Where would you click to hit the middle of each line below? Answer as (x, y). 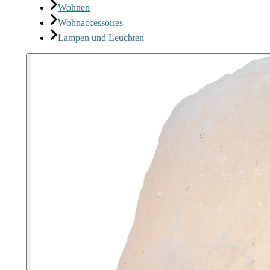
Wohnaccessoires (90, 23)
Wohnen (74, 8)
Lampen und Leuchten (101, 38)
